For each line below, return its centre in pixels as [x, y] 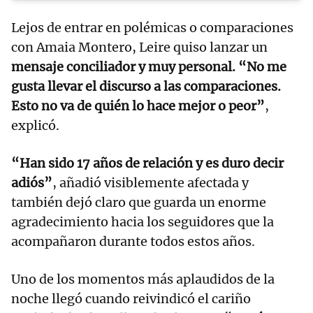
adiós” [32, 182]
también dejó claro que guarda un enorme [139, 202]
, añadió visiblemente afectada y [151, 182]
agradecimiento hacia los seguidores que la [143, 221]
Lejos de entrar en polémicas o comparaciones [152, 27]
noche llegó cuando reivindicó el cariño [131, 298]
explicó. [35, 125]
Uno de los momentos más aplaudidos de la [143, 279]
